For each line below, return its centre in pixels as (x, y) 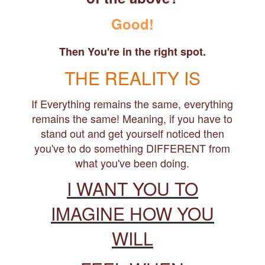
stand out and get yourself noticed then (132, 133)
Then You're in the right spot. (132, 51)
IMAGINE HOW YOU (132, 213)
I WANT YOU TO (132, 188)
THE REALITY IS (132, 78)
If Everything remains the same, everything (132, 104)
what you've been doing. (132, 163)
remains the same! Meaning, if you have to (132, 118)
